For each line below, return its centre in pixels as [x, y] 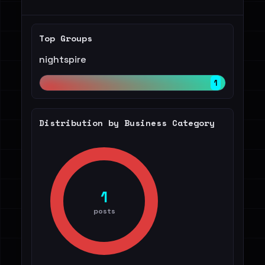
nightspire [63, 59]
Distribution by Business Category [127, 123]
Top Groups [66, 38]
